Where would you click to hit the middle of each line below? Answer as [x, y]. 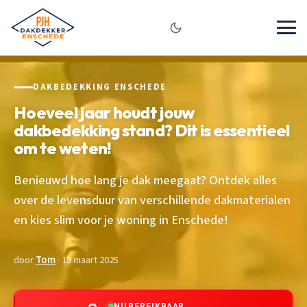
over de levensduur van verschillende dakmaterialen [152, 200]
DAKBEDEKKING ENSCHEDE [100, 87]
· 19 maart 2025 [87, 260]
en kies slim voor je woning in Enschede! [121, 220]
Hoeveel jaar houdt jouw [104, 112]
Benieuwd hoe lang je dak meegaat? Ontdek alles [145, 180]
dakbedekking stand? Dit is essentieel [152, 130]
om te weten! [62, 148]
